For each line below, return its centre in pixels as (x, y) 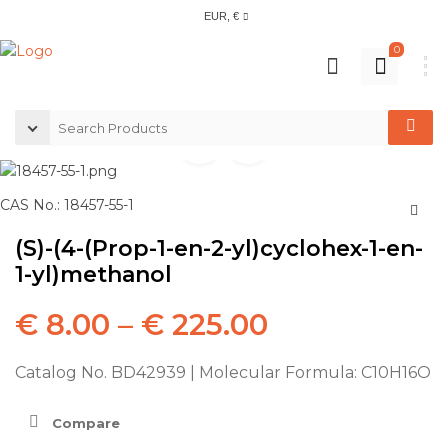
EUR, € (221, 16)
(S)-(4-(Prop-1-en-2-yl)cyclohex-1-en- (219, 248)
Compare (86, 423)
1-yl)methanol (93, 274)
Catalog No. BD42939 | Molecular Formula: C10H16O (223, 372)
